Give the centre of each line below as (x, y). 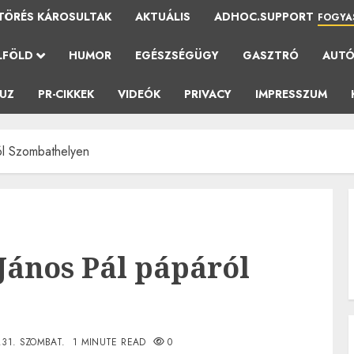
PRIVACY (208, 94)
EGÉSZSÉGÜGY (177, 55)
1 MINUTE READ (109, 342)
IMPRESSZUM (291, 94)
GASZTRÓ (271, 55)
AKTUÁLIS (163, 17)
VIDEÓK (139, 94)
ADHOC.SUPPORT (264, 17)
